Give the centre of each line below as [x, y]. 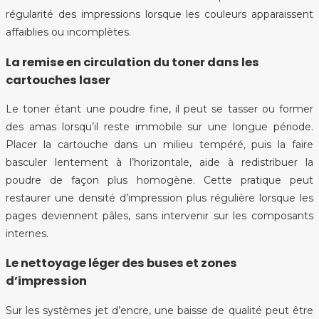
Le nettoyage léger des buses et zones [121, 263]
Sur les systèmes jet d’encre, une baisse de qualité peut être [159, 310]
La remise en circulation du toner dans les [132, 62]
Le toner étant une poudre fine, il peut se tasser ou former [159, 109]
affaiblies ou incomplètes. [68, 32]
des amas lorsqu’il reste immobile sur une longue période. [159, 127]
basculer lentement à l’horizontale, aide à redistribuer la [159, 163]
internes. [27, 234]
